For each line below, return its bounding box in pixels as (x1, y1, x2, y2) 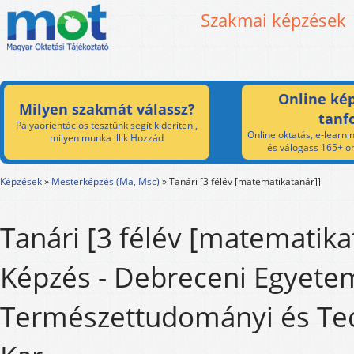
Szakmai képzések (201, 8, 346, 32)
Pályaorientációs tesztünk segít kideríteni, (16, 119, 198, 132)
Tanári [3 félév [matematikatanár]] (169, 175, 321, 188)
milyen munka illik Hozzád (50, 131, 164, 145)
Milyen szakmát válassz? (18, 100, 195, 119)
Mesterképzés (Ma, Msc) (51, 175, 160, 188)
